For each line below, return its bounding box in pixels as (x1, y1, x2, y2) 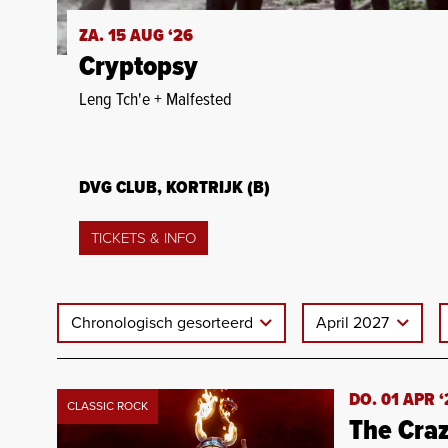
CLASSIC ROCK (67, 398, 148, 413)
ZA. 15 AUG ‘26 (79, 24, 193, 48)
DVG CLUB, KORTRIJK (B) (79, 176, 270, 200)
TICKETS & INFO (91, 228, 196, 247)
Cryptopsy (79, 49, 198, 86)
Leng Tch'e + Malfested (79, 88, 232, 112)
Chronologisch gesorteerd (71, 312, 257, 333)
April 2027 (316, 312, 394, 333)
